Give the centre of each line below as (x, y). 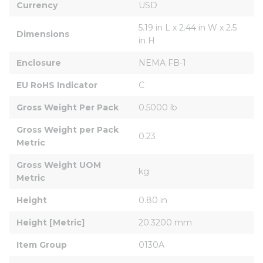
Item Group (42, 245)
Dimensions (43, 34)
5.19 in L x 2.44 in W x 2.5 (189, 27)
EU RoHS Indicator (57, 85)
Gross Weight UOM (60, 165)
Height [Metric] (50, 222)
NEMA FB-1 (162, 63)
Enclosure (39, 63)
